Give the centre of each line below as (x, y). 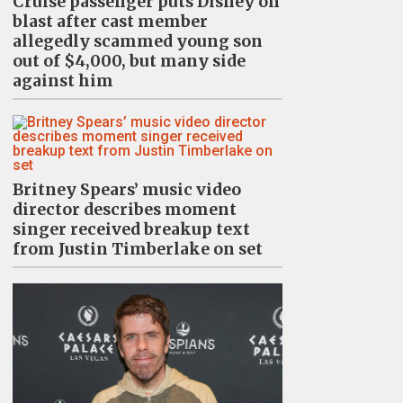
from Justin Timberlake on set (137, 250)
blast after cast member (110, 22)
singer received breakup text (131, 230)
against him (63, 81)
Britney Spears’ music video (126, 190)
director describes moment (124, 210)
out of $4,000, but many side (129, 62)
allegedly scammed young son (137, 42)
